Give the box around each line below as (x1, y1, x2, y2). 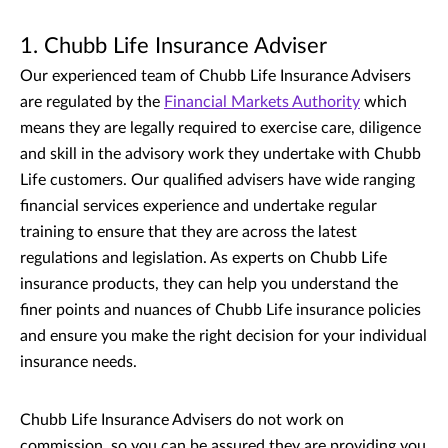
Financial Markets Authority (164, 93, 360, 110)
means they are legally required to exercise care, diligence (20, 119, 421, 136)
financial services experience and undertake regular (20, 197, 377, 214)
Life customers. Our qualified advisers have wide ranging (20, 171, 415, 188)
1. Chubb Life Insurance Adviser (20, 34, 327, 57)
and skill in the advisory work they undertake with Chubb (20, 145, 421, 162)
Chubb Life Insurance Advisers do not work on (20, 411, 344, 428)
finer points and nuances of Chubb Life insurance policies (20, 301, 421, 318)
